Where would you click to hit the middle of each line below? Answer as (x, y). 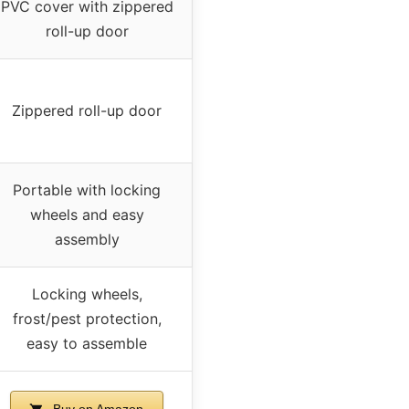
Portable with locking (87, 189)
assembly (87, 239)
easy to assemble (87, 343)
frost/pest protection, (87, 318)
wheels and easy (87, 214)
